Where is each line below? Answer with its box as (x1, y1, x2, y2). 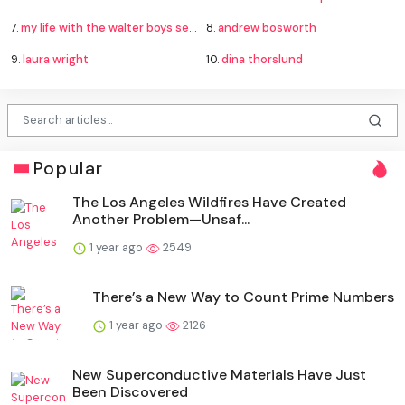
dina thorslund (221, 51, 303, 67)
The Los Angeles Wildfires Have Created (72, 192, 346, 212)
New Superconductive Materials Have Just (72, 364, 366, 384)
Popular (33, 156, 104, 180)
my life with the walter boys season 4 (21, 19, 189, 35)
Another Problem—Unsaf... (72, 209, 250, 229)
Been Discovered (72, 381, 188, 401)
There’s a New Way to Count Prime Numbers (92, 287, 394, 306)
